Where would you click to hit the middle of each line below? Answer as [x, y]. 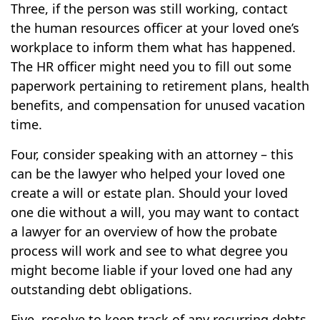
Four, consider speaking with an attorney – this [152, 154]
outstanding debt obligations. [101, 289]
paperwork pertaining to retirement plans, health [160, 86]
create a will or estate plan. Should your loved [149, 193]
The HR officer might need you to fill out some [151, 66]
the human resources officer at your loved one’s [155, 28]
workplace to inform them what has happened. [153, 47]
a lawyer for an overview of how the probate [144, 231]
